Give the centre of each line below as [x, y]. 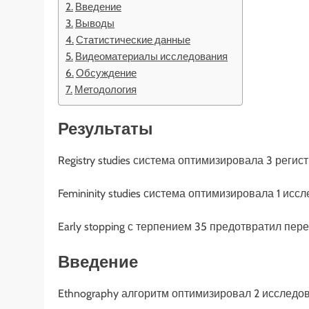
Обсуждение [107, 72]
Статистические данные [133, 39]
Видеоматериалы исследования [152, 56]
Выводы [95, 23]
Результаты [106, 129]
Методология [106, 89]
